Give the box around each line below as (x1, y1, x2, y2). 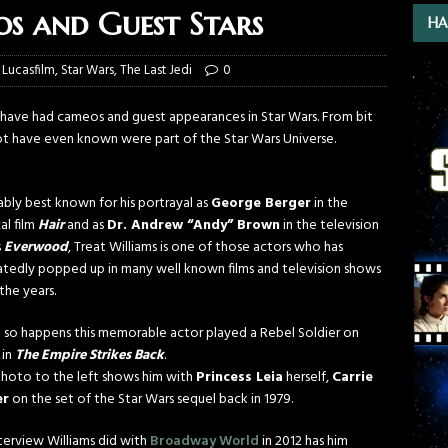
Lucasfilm (2, 60, 55, 81)
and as (64, 214, 107, 237)
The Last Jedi (120, 60, 192, 81)
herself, (283, 366, 332, 389)
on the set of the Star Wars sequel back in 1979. (9, 388, 293, 411)
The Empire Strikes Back (15, 344, 164, 367)
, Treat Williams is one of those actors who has (68, 236, 343, 259)
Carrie (332, 366, 373, 389)
